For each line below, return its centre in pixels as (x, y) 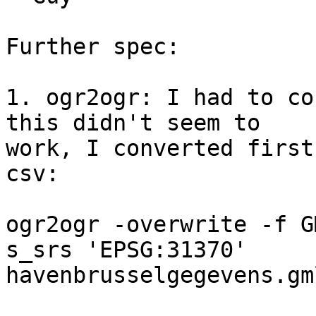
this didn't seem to (140, 123)
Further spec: (93, 47)
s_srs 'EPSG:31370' (133, 250)
